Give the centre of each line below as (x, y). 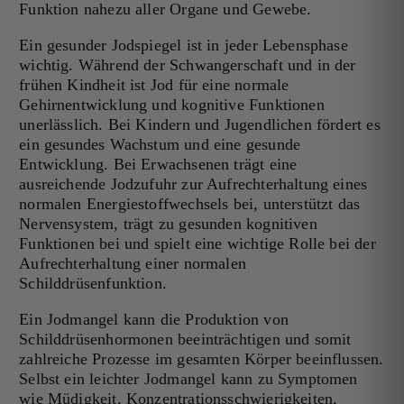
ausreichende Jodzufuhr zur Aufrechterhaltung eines (193, 184)
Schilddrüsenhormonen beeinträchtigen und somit (185, 339)
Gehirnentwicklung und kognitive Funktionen (172, 104)
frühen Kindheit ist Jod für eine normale (154, 84)
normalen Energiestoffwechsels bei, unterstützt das (190, 203)
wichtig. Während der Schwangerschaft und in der (188, 64)
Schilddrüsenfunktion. (93, 283)
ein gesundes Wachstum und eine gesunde (160, 144)
